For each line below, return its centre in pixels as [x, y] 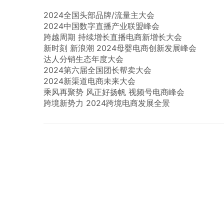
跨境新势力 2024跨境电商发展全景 [107, 103]
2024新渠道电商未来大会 [89, 81]
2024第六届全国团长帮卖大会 [97, 70]
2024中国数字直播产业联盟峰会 [101, 26]
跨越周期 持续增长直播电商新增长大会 [113, 37]
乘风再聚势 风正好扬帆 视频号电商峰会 [114, 92]
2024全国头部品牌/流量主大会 [99, 15]
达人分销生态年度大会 [83, 59]
